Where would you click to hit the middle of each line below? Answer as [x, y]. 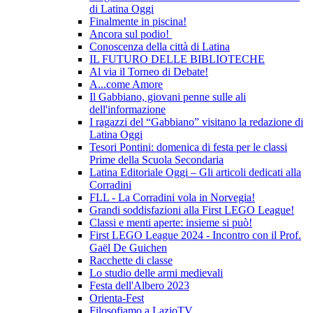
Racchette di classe [131, 261]
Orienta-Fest [117, 298]
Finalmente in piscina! [138, 22]
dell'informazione [128, 110]
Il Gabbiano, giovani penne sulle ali [168, 97]
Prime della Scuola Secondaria [156, 160]
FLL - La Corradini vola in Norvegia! [172, 198]
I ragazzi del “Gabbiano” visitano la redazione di [196, 122]
